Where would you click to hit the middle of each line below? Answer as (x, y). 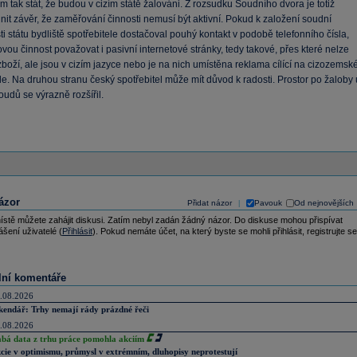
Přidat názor (209, 203)
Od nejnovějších (324, 203)
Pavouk (268, 203)
